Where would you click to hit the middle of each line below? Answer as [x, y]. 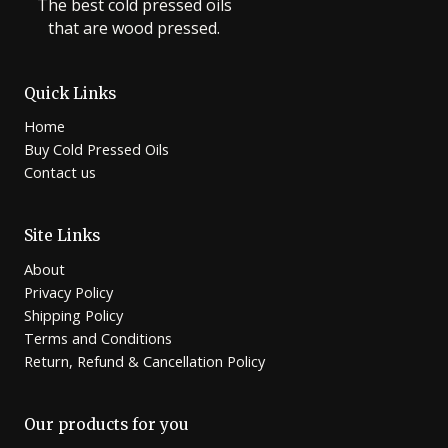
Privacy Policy [68, 292]
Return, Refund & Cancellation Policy [144, 361]
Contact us [60, 172]
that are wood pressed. [134, 27]
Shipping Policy [73, 315]
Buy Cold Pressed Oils [96, 149]
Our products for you [106, 425]
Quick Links [70, 93]
